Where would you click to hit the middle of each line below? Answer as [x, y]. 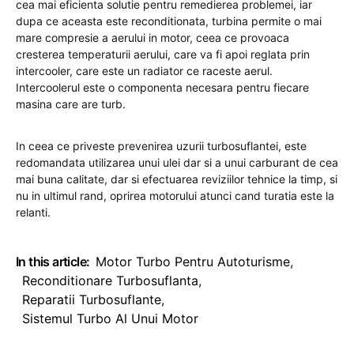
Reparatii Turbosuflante [92, 299]
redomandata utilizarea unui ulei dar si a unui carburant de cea [177, 162]
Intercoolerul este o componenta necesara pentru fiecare [162, 87]
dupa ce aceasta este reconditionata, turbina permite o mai [169, 21]
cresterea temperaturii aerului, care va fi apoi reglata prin [163, 54]
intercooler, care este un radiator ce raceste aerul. [144, 71]
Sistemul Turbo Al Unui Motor [110, 318]
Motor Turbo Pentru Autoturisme [193, 262]
